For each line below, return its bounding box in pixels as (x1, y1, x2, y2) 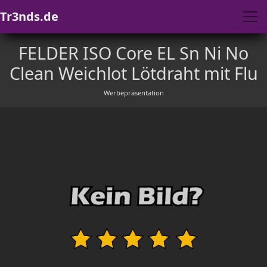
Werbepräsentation (103, 88, 164, 97)
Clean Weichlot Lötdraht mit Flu (9, 61, 258, 85)
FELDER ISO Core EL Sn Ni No (18, 41, 249, 64)
